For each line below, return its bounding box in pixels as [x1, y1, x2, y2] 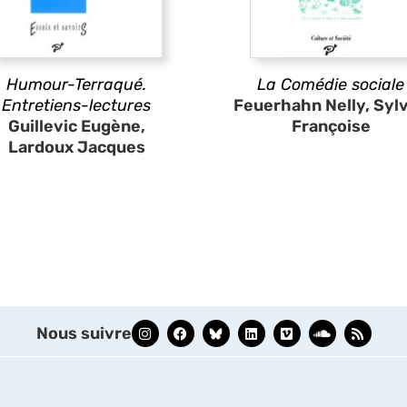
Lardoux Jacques [7, 137, 145, 157]
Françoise [291, 116, 371, 136]
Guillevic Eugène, [7, 116, 145, 136]
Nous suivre [35, 323, 132, 343]
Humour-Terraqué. [6, 74, 146, 94]
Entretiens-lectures [2, 95, 151, 115]
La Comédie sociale [257, 74, 404, 94]
